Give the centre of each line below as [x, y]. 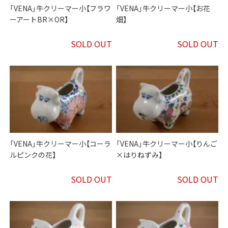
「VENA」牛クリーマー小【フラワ [61, 8]
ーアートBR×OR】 [39, 20]
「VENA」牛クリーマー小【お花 [163, 8]
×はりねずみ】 [139, 155]
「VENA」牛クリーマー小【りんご [167, 144]
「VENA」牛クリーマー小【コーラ [61, 144]
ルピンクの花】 [33, 155]
